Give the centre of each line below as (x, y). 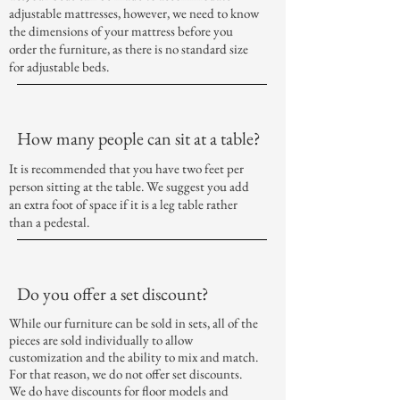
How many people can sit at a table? (141, 139)
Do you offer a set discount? (115, 294)
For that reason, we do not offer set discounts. (125, 374)
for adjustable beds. (60, 67)
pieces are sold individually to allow (101, 340)
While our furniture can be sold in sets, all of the (133, 323)
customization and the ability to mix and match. (133, 357)
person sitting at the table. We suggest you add (129, 187)
